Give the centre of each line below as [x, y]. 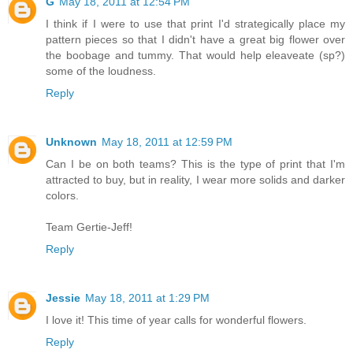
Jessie [63, 297]
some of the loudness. [101, 71]
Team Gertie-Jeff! [89, 227]
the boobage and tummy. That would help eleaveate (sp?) [195, 55]
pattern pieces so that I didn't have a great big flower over [195, 39]
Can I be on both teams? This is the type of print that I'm [195, 163]
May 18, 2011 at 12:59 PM [167, 141]
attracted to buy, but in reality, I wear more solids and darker [195, 179]
